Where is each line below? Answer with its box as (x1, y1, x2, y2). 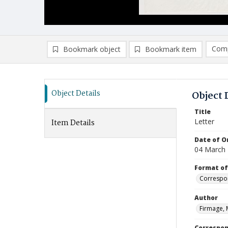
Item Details (51, 117, 95, 129)
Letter (194, 117, 214, 126)
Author (194, 193, 218, 202)
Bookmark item (145, 44, 196, 54)
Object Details (51, 88, 100, 100)
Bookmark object (63, 44, 121, 54)
